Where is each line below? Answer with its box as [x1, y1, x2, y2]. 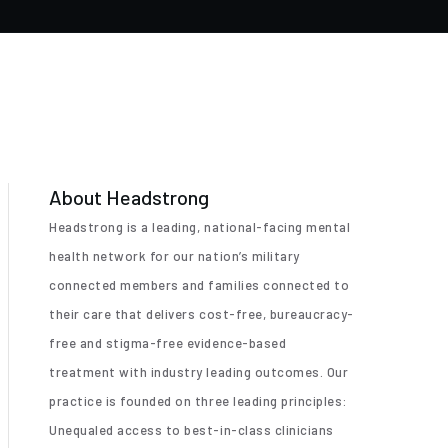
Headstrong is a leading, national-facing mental [49, 218, 351, 235]
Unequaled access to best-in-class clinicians [49, 421, 334, 438]
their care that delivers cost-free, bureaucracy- [49, 305, 354, 322]
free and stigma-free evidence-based [49, 334, 287, 351]
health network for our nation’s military [49, 247, 300, 264]
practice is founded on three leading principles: [49, 392, 348, 409]
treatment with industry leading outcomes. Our [49, 363, 349, 380]
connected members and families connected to [49, 276, 350, 293]
